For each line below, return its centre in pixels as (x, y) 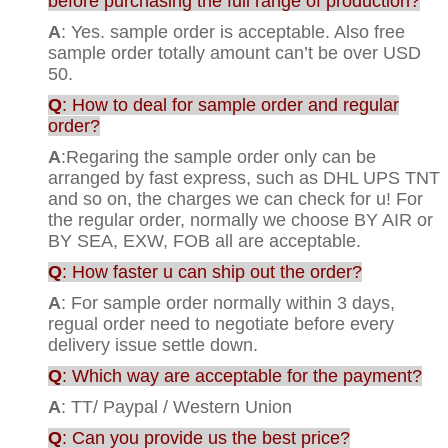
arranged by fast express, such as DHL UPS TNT (244, 177)
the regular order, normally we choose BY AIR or (240, 219)
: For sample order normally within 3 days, (228, 302)
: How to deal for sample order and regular (230, 104)
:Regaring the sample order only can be (218, 156)
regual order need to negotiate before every (221, 323)
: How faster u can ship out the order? (212, 271)
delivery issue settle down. (153, 344)
